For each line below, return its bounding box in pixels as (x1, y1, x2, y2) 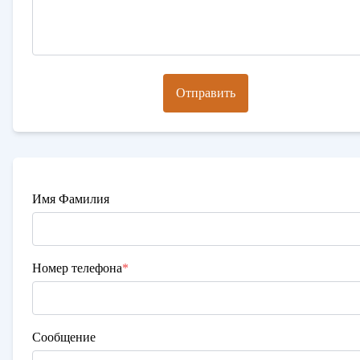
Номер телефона (32, 261, 122, 275)
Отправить (176, 86, 235, 100)
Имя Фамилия (32, 192, 109, 206)
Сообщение (32, 330, 96, 344)
